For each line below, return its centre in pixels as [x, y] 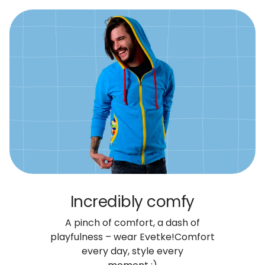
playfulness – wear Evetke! [112, 237]
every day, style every [132, 251]
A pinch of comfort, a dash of [132, 222]
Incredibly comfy [132, 201]
